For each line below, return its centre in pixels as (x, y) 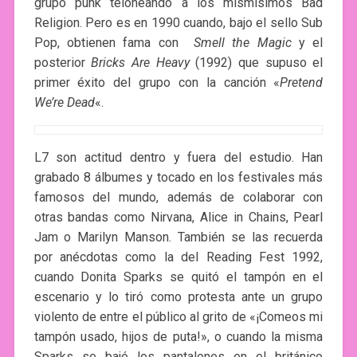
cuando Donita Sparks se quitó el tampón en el (178, 277)
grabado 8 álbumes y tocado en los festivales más (178, 177)
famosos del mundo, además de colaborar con (178, 197)
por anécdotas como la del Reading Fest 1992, (178, 257)
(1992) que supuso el (256, 62)
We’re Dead (64, 102)
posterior (63, 62)
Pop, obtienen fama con (114, 42)
